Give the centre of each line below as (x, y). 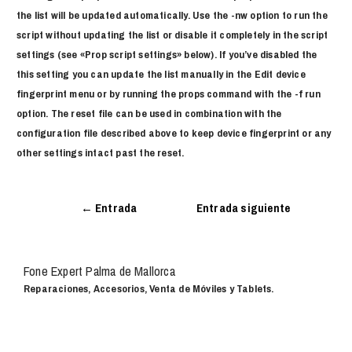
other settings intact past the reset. (101, 152)
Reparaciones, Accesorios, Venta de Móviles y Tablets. (149, 289)
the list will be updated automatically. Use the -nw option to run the (172, 15)
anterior (109, 232)
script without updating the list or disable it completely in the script (172, 34)
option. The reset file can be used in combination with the (149, 113)
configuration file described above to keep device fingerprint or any (174, 132)
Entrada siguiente (243, 208)
